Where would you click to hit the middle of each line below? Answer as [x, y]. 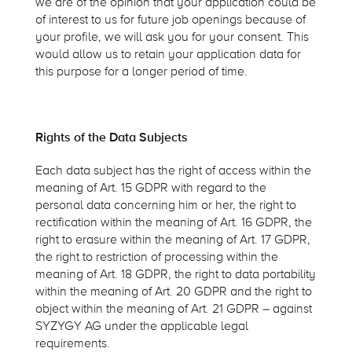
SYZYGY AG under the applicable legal [141, 326]
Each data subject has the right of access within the [173, 171]
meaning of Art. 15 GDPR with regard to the [150, 188]
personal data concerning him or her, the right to [165, 205]
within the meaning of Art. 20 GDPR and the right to [173, 292]
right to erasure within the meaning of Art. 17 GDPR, [172, 240]
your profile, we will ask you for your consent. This [172, 37]
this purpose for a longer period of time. [141, 72]
